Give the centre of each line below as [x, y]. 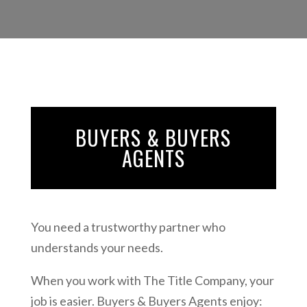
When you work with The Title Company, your [152, 280]
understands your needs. [97, 247]
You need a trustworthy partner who [128, 227]
